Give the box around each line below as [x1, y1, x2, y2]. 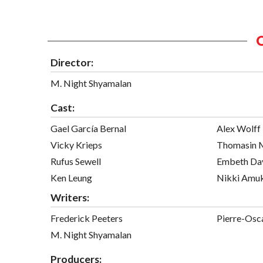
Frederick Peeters [50, 213, 123, 224]
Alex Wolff [217, 123, 261, 134]
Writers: [50, 191, 89, 204]
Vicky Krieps [50, 139, 102, 151]
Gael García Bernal [50, 123, 126, 134]
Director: [50, 56, 93, 69]
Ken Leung [50, 172, 92, 184]
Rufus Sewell [50, 156, 101, 167]
